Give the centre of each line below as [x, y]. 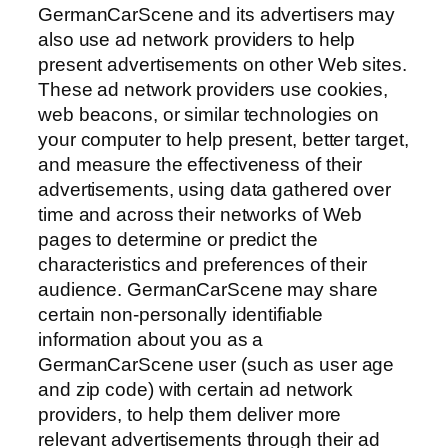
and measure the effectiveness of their [200, 165]
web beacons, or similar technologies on [209, 115]
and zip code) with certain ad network [196, 390]
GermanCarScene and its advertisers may [217, 15]
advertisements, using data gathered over [214, 190]
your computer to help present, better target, [223, 140]
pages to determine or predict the [178, 240]
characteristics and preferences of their [202, 265]
